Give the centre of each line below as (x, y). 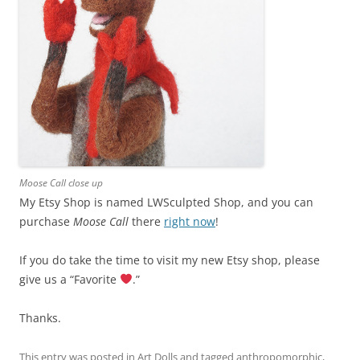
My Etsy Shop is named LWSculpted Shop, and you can (166, 202)
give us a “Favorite (70, 279)
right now (190, 221)
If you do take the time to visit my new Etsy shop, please (170, 260)
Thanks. (40, 317)
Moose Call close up (61, 182)
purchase (46, 221)
